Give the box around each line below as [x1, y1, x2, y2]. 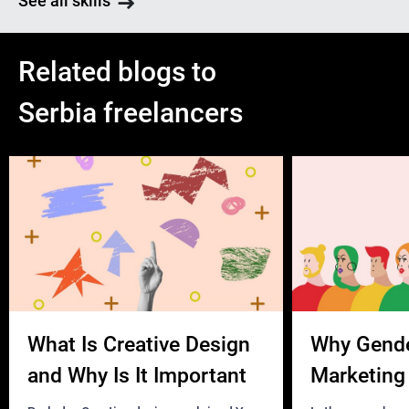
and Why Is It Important [27, 363, 246, 388]
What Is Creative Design [27, 332, 250, 357]
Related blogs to [18, 56, 216, 88]
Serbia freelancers [18, 97, 243, 129]
